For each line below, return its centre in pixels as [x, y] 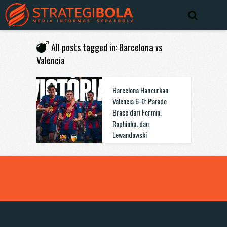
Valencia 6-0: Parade [139, 101]
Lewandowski [129, 135]
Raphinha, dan [130, 123]
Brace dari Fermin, [137, 112]
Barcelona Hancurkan [140, 90]
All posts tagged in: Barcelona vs [106, 47]
